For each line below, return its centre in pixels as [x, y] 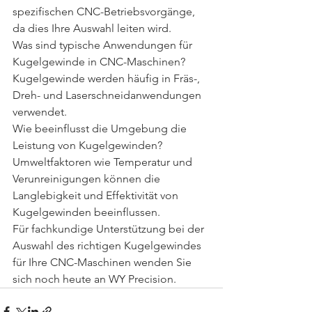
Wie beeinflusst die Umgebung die [101, 128]
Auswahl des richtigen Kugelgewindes [108, 245]
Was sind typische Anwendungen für [104, 45]
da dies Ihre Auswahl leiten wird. [92, 28]
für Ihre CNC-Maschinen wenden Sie [103, 262]
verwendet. [40, 112]
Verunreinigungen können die [88, 179]
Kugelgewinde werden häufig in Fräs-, [108, 78]
